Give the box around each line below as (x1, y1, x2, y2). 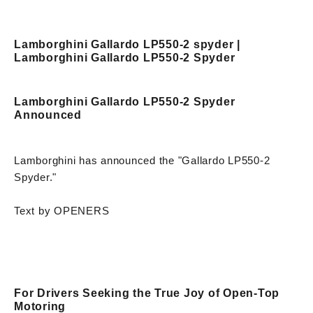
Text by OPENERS (14, 204, 110, 217)
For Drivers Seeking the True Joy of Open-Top (14, 286, 279, 299)
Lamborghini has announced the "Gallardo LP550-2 (14, 154, 270, 166)
